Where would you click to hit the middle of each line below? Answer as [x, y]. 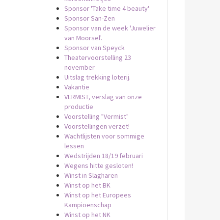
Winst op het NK [87, 215]
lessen [74, 146]
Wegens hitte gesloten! [98, 165]
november [79, 67]
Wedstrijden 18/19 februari [103, 156]
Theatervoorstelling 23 [97, 57]
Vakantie [77, 87]
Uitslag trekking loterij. [97, 77]
